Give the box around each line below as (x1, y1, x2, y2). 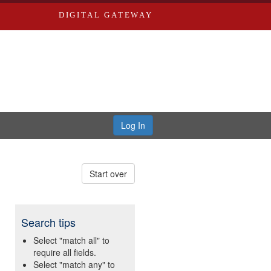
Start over (89, 168, 127, 180)
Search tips (21, 214, 76, 230)
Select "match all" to (33, 234, 110, 246)
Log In (120, 119, 145, 131)
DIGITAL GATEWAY (58, 10, 153, 19)
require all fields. (33, 246, 97, 258)
